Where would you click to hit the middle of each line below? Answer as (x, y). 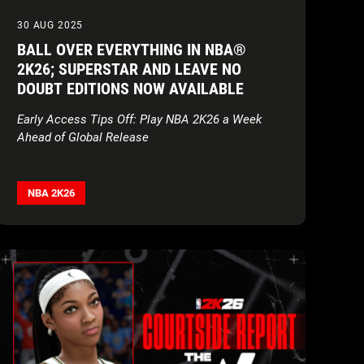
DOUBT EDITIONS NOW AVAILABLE (130, 89)
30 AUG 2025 (50, 26)
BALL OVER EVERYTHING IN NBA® (132, 50)
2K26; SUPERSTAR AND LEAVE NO (129, 69)
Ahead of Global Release (83, 138)
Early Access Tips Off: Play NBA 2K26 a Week (139, 120)
